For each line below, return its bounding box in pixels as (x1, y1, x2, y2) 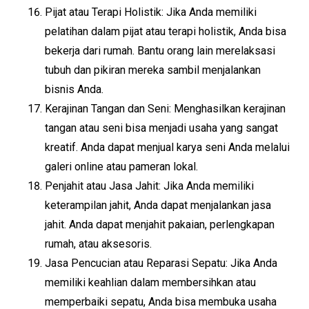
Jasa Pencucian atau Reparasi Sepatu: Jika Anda (45, 257, 277, 270)
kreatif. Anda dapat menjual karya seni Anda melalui (45, 141, 290, 154)
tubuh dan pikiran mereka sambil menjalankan (45, 63, 261, 77)
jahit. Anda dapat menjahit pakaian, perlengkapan (45, 218, 275, 231)
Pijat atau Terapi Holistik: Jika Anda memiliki (45, 6, 257, 19)
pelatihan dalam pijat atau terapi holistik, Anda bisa (45, 25, 286, 38)
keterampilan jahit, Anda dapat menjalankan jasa (45, 199, 271, 212)
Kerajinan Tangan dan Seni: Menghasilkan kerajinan (45, 102, 286, 115)
